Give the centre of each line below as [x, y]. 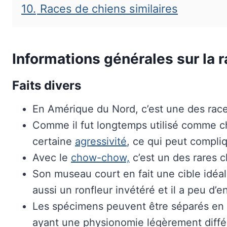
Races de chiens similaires [109, 9]
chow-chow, [100, 158]
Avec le [52, 158]
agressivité [101, 141]
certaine [54, 141]
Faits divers [47, 85]
